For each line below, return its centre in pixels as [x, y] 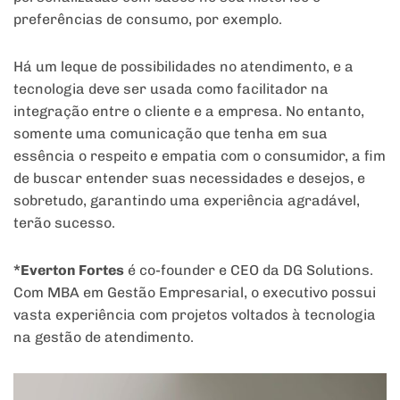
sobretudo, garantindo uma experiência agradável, [187, 201]
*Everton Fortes [69, 271]
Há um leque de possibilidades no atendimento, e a [183, 67]
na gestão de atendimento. [104, 337]
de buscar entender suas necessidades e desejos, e [189, 179]
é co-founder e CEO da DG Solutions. [249, 271]
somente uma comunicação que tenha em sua [171, 134]
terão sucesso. [64, 223]
